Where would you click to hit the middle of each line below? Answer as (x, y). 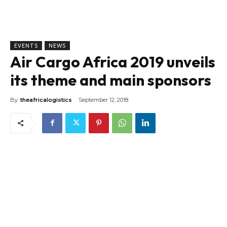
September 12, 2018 (103, 100)
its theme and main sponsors (111, 80)
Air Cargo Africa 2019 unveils (113, 62)
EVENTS (26, 45)
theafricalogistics (46, 100)
